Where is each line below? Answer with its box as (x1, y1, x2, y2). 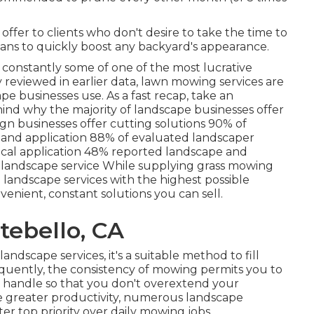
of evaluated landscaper (115, 131, 254, 144)
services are (217, 75, 284, 88)
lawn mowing (141, 75, 217, 88)
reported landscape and (109, 145, 247, 158)
